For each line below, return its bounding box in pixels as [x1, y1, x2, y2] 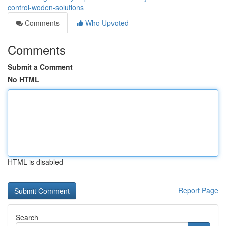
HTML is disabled [8, 157, 63, 167]
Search [16, 212, 38, 222]
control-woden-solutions [8, 2, 84, 12]
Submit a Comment [8, 62, 73, 72]
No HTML [8, 74, 39, 84]
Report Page [178, 185, 218, 195]
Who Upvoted [83, 18, 129, 28]
